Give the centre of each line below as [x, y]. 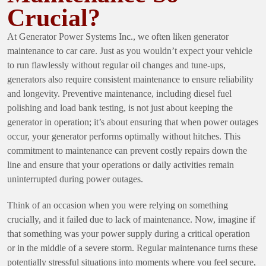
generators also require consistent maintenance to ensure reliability [130, 79]
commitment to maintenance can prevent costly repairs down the [127, 150]
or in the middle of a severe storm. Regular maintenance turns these [132, 248]
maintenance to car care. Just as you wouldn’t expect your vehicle [130, 50]
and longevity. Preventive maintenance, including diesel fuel [119, 93]
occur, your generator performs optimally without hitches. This [124, 136]
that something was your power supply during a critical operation [129, 233]
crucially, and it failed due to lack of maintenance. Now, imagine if [131, 219]
